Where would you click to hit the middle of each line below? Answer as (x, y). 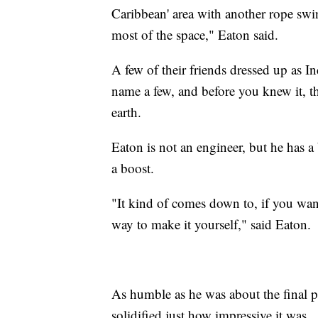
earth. (126, 111)
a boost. (133, 168)
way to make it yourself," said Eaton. (211, 224)
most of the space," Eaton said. (195, 34)
